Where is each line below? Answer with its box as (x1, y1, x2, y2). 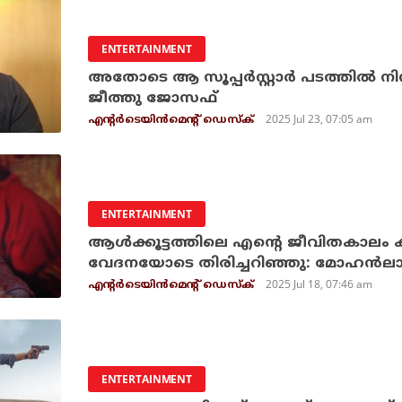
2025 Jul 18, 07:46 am (266, 276, 373, 292)
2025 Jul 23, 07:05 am (266, 111, 373, 127)
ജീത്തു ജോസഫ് (87, 90, 217, 108)
